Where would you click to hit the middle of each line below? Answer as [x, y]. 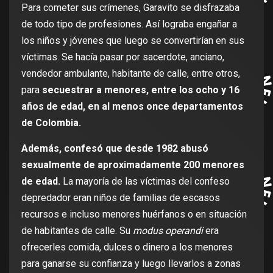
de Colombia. [51, 123]
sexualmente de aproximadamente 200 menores [133, 165]
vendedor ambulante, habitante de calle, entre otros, [131, 74]
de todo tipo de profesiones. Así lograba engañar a [129, 24]
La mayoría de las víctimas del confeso [146, 182]
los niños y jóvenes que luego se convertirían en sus [133, 41]
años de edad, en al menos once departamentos [132, 107]
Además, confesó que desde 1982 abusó [115, 149]
